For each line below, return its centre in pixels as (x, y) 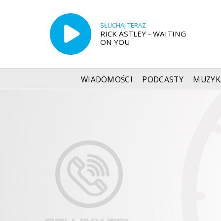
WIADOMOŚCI (107, 79)
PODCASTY (163, 79)
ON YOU (115, 42)
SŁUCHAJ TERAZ (123, 25)
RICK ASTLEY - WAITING (143, 33)
